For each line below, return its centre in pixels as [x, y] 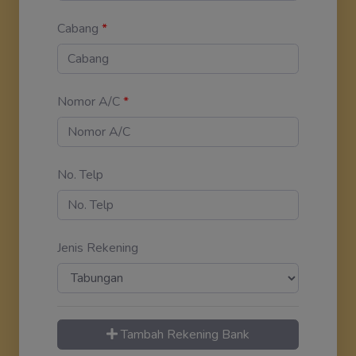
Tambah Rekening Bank [184, 334]
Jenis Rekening [98, 248]
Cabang [79, 28]
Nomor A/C [90, 101]
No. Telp [80, 174]
